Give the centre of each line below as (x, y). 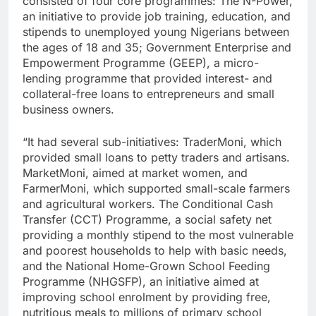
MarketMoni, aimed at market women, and (135, 173)
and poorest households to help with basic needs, (155, 251)
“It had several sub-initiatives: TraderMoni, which (152, 142)
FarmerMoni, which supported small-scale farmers (156, 189)
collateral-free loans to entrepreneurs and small (148, 94)
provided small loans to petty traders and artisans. (156, 158)
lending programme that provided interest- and (147, 79)
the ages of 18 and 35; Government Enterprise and (157, 48)
